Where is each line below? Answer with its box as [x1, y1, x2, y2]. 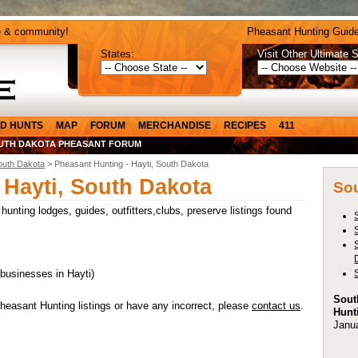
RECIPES [224, 120, 266, 131]
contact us [252, 300, 300, 312]
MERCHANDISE [138, 120, 211, 131]
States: [101, 48, 134, 60]
